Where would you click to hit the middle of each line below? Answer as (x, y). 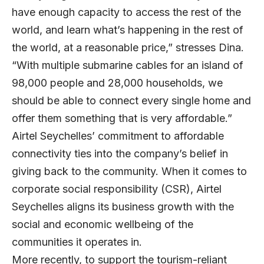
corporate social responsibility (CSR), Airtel (117, 189)
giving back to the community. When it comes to (129, 171)
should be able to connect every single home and (131, 100)
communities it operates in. (77, 242)
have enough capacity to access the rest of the (126, 12)
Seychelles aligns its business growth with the (123, 206)
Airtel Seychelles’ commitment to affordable (118, 136)
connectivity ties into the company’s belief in (120, 153)
